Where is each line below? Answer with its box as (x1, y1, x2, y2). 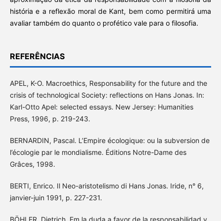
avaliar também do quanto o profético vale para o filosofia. (9, 19, 198, 28)
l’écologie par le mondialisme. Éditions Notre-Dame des (9, 148, 186, 157)
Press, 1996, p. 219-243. (9, 114, 90, 123)
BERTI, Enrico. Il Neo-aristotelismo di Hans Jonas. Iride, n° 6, (9, 182, 204, 190)
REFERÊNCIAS (9, 51, 65, 62)
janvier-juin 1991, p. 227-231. (9, 193, 102, 202)
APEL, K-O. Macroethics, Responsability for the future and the (9, 79, 207, 88)
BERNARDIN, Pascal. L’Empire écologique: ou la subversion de (9, 136, 210, 145)
